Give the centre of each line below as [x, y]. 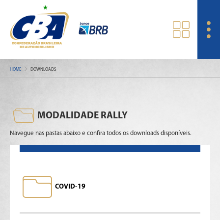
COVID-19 [70, 187]
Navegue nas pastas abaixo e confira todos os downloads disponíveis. [101, 133]
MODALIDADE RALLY [82, 116]
